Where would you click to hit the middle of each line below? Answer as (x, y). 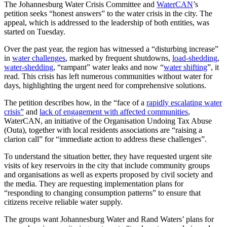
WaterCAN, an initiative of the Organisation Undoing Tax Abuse (108, 121)
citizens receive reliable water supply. (64, 202)
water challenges (39, 58)
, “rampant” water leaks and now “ (108, 67)
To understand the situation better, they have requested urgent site (108, 157)
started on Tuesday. (36, 32)
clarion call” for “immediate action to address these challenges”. (105, 139)
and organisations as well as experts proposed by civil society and (108, 175)
